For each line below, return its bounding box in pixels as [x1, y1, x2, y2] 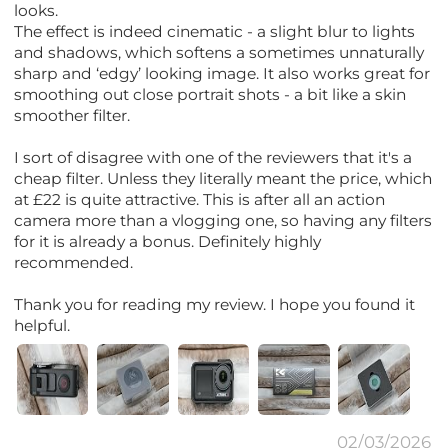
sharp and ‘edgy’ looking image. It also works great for [14, 64, 431, 84]
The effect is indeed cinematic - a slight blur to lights [14, 22, 416, 42]
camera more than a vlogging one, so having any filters [14, 211, 433, 231]
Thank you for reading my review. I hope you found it [14, 295, 416, 315]
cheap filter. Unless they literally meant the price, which [14, 169, 433, 189]
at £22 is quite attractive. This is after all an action [14, 190, 386, 210]
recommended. [14, 253, 134, 273]
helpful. [14, 316, 71, 336]
